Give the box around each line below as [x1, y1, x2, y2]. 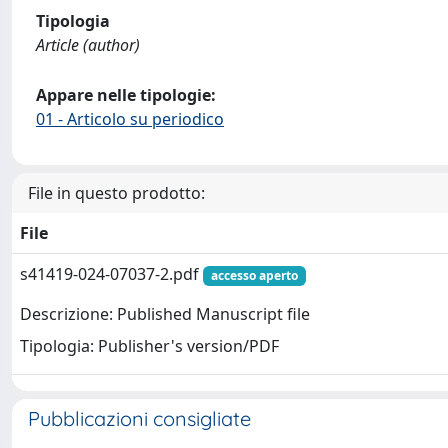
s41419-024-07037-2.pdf [20, 263, 203, 285]
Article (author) [36, 34, 140, 56]
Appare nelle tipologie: [36, 84, 216, 106]
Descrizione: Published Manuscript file [20, 303, 310, 326]
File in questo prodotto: [28, 182, 205, 204]
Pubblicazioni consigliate [28, 406, 251, 431]
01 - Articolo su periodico [36, 108, 224, 130]
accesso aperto [210, 267, 298, 284]
